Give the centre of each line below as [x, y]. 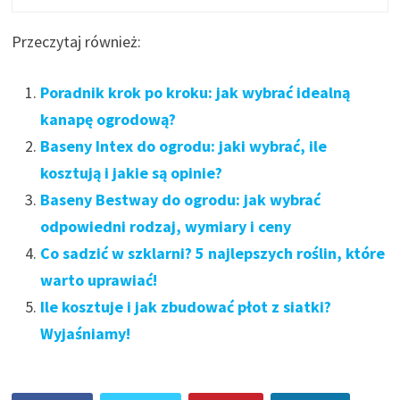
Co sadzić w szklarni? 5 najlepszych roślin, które [213, 253]
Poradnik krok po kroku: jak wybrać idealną [196, 92]
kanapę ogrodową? [108, 119]
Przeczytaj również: [77, 41]
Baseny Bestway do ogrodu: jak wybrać [181, 199]
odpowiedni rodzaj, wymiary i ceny [166, 226]
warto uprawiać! [99, 279]
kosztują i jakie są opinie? [132, 172]
